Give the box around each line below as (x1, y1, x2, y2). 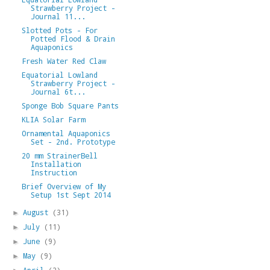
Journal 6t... (30, 86, 86, 96)
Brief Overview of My (21, 181, 106, 191)
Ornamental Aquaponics (21, 128, 110, 138)
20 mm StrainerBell (21, 150, 98, 160)
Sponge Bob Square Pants (21, 100, 119, 110)
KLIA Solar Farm (21, 114, 85, 124)
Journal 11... (30, 11, 86, 21)
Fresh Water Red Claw (21, 55, 106, 66)
